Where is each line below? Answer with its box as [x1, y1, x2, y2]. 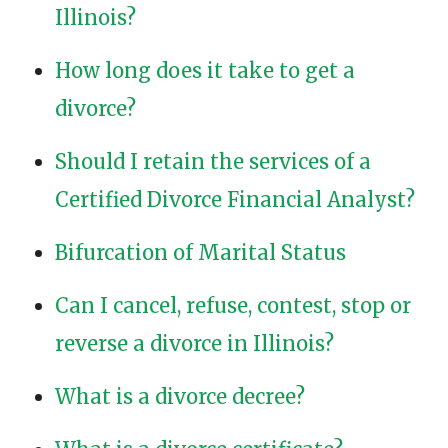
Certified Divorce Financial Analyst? [55, 187, 415, 213]
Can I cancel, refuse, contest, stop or [55, 293, 411, 319]
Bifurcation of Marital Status [55, 240, 346, 266]
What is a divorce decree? [55, 384, 305, 410]
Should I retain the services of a [55, 149, 371, 175]
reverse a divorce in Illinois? [55, 331, 334, 357]
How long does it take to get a [55, 58, 355, 84]
